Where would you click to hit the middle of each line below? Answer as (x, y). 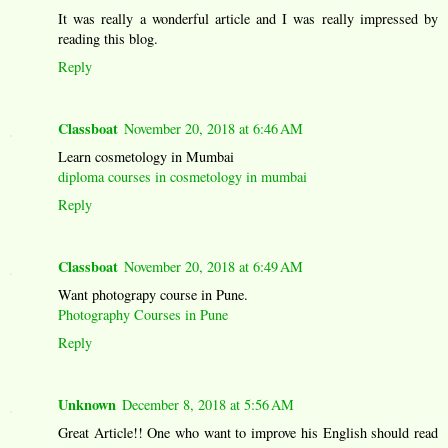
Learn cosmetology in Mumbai (146, 157)
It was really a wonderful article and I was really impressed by (248, 19)
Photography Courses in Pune (143, 315)
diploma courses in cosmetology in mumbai (182, 177)
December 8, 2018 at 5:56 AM (208, 405)
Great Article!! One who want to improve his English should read (248, 433)
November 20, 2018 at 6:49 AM (213, 267)
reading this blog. (108, 39)
